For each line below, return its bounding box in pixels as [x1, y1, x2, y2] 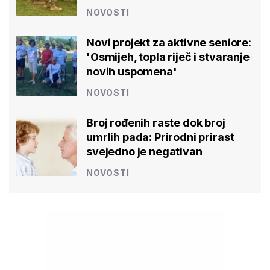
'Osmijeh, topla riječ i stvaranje [86, 50, 250, 63]
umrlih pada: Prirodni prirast [86, 130, 234, 143]
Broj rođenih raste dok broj [86, 116, 225, 129]
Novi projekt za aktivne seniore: [86, 36, 251, 49]
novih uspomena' [86, 64, 177, 78]
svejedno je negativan [86, 145, 202, 158]
